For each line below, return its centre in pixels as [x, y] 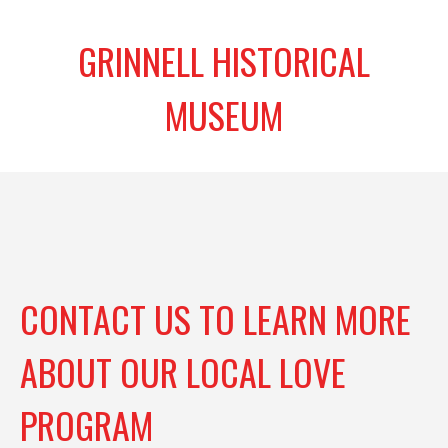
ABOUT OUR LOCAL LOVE [183, 371]
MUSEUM [224, 114]
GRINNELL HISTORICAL [224, 60]
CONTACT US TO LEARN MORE [215, 318]
